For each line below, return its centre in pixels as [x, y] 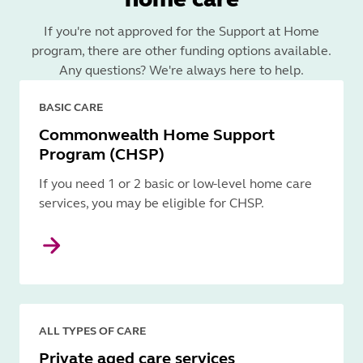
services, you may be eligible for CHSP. [152, 203]
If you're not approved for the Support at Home [181, 31]
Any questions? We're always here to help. [181, 70]
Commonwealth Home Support [157, 135]
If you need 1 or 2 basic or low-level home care [175, 183]
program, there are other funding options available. [181, 50]
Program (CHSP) [102, 154]
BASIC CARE [71, 107]
